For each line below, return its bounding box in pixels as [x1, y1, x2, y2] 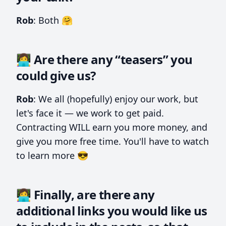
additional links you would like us [16, 202, 207, 219]
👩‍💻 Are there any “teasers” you [16, 50, 193, 68]
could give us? [16, 67, 96, 84]
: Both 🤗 [33, 14, 73, 26]
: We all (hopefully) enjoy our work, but [33, 92, 198, 105]
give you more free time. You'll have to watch [16, 135, 209, 147]
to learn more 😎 [16, 149, 88, 161]
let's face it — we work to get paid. [16, 106, 164, 119]
